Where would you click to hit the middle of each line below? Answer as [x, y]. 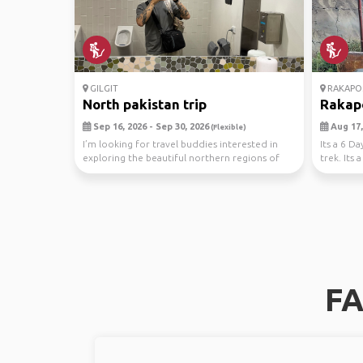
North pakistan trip [145, 104]
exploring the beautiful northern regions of [181, 158]
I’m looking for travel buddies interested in [180, 144]
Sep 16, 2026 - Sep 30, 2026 [150, 126]
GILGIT [103, 88]
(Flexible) [228, 127]
